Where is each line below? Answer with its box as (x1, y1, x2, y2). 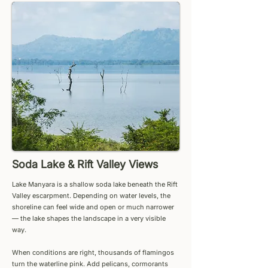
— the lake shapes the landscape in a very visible (12, 214, 166, 223)
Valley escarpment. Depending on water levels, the (12, 191, 170, 200)
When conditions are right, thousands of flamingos (12, 248, 174, 257)
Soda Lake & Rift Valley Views (12, 158, 158, 170)
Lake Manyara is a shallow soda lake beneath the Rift (12, 180, 178, 188)
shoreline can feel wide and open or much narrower (12, 203, 174, 211)
